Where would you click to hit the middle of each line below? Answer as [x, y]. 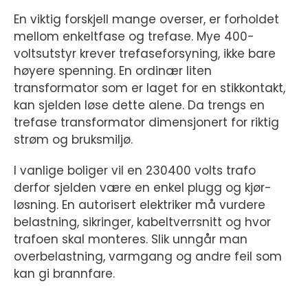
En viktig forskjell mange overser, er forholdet [146, 19]
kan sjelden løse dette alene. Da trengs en [139, 105]
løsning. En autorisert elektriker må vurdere [140, 205]
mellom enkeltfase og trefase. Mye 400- [134, 36]
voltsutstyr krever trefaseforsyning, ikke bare [145, 54]
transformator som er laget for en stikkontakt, [150, 88]
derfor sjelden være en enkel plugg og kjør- [143, 188]
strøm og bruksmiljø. [73, 140]
